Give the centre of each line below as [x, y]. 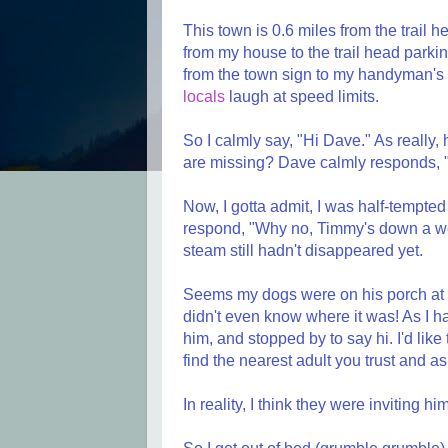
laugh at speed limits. [302, 97]
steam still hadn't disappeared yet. [303, 251]
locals [204, 97]
